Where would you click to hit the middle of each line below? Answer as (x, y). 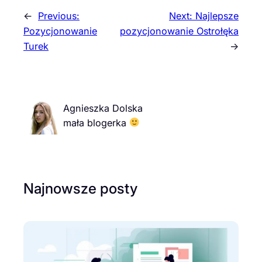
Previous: (59, 16)
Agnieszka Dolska (103, 108)
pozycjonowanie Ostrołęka (179, 31)
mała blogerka (96, 123)
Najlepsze (217, 16)
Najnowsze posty (80, 188)
